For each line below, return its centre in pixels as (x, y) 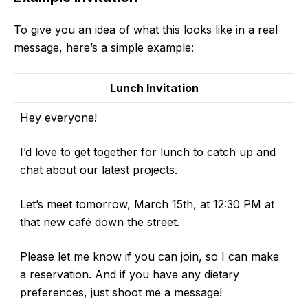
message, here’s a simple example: (104, 48)
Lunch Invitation (154, 88)
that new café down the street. (100, 222)
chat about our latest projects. (99, 170)
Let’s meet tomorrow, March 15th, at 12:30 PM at (147, 205)
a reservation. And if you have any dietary (130, 275)
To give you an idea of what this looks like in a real (146, 30)
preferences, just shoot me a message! (121, 293)
